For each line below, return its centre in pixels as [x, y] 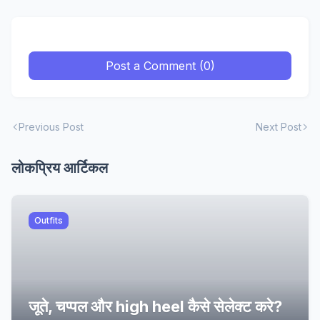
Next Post [279, 127]
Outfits [49, 220]
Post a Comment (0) [160, 66]
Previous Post [51, 127]
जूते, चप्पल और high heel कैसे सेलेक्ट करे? [155, 306]
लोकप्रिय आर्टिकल [60, 168]
